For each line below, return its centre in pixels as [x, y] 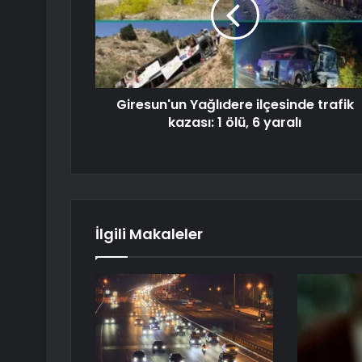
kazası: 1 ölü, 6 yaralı [235, 123]
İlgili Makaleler [149, 234]
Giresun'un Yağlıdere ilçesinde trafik [235, 105]
